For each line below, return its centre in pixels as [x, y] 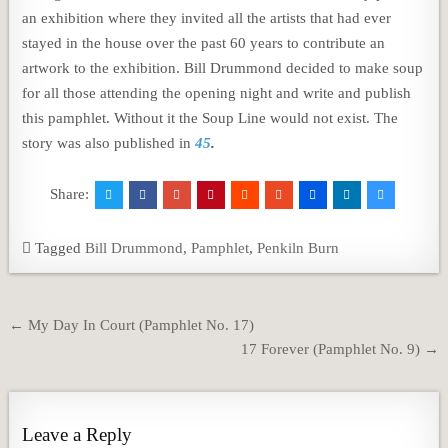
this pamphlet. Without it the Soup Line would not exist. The [210, 118]
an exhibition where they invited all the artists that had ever [207, 18]
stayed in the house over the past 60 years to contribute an [204, 43]
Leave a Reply [77, 435]
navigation [62, 349]
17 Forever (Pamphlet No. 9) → [339, 349]
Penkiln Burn [298, 248]
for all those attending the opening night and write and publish [217, 93]
